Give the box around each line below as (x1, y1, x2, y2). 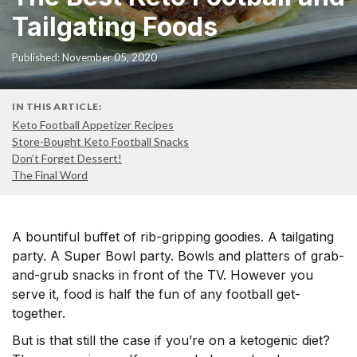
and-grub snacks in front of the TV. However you (12, 267, 313, 283)
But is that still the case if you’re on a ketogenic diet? (12, 332, 330, 348)
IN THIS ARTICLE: (12, 100, 101, 112)
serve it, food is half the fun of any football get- (12, 286, 300, 302)
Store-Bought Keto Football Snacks (12, 135, 189, 148)
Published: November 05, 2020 (12, 51, 157, 64)
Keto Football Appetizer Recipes (12, 118, 174, 131)
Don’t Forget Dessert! (12, 151, 122, 165)
